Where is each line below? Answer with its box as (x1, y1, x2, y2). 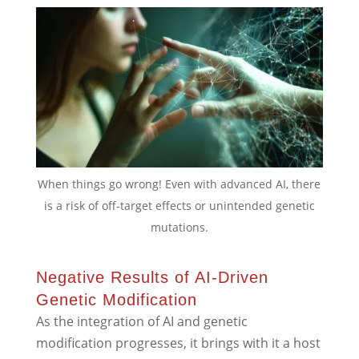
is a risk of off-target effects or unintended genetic (43, 198, 315, 214)
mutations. (150, 220, 208, 236)
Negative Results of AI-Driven (35, 268, 268, 287)
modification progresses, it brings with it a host (35, 334, 321, 353)
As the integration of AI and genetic (35, 313, 248, 331)
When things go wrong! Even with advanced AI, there (38, 176, 321, 192)
